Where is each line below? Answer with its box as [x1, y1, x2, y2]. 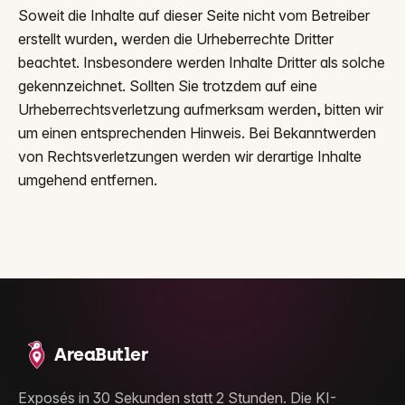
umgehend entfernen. [18, 171, 157, 189]
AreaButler [54, 344, 147, 365]
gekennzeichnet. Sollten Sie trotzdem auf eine [18, 77, 317, 95]
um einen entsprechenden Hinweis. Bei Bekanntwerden [18, 124, 376, 142]
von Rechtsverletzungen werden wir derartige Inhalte [18, 147, 362, 165]
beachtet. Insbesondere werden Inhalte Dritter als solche [18, 53, 385, 71]
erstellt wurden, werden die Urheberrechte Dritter [18, 30, 334, 48]
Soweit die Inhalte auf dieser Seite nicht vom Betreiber [18, 6, 370, 24]
